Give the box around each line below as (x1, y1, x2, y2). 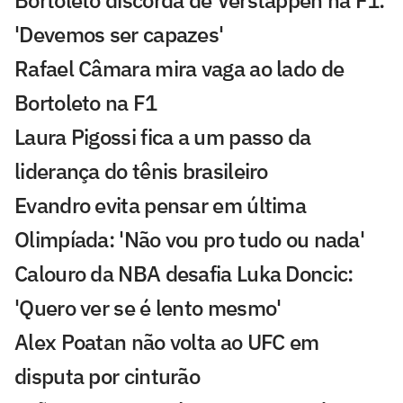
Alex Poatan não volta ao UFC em (14, 327, 319, 356)
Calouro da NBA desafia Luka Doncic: (14, 258, 354, 288)
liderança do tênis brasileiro (14, 156, 268, 185)
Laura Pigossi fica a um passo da (14, 121, 311, 151)
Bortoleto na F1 (14, 87, 157, 117)
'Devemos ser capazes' (14, 19, 224, 49)
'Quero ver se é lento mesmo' (14, 292, 282, 322)
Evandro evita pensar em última (14, 190, 306, 219)
